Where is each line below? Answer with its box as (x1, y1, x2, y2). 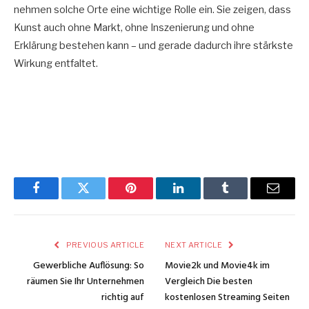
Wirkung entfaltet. (14, 57, 98, 70)
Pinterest (130, 192, 174, 205)
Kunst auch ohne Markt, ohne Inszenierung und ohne (14, 21, 255, 34)
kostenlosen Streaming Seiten (165, 289, 290, 306)
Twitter (82, 192, 119, 205)
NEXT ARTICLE (165, 239, 224, 250)
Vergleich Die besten (165, 273, 252, 290)
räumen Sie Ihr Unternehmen (27, 273, 144, 290)
